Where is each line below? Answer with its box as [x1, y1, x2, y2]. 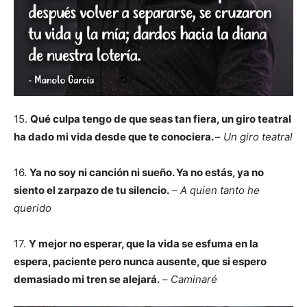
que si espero [201, 255, 267, 268]
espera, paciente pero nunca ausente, [14, 255, 201, 268]
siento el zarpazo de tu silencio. [14, 184, 169, 197]
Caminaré [171, 273, 217, 286]
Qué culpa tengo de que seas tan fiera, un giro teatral [30, 112, 291, 125]
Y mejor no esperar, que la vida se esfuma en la [29, 237, 258, 250]
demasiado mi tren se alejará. [14, 273, 160, 286]
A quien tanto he [180, 184, 260, 197]
